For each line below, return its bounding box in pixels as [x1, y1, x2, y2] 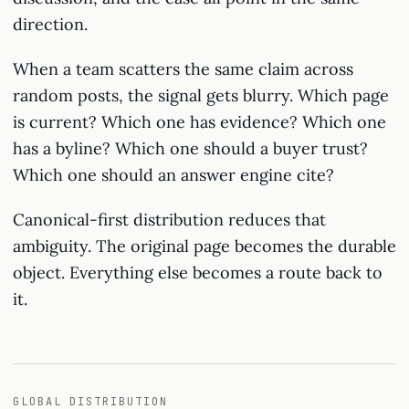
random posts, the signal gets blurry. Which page [13, 85, 389, 106]
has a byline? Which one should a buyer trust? [13, 138, 368, 159]
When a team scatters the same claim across [13, 58, 353, 79]
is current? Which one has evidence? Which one [13, 111, 386, 132]
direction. [13, 14, 88, 35]
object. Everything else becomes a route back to [13, 262, 383, 283]
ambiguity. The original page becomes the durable [13, 236, 396, 257]
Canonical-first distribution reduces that [13, 209, 326, 230]
